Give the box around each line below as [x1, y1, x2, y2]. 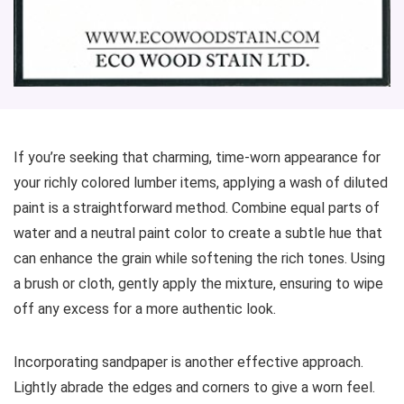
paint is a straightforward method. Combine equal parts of [14, 198, 380, 216]
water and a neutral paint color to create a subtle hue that [14, 224, 382, 242]
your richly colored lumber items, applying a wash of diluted [14, 173, 388, 191]
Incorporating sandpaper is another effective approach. [14, 353, 363, 371]
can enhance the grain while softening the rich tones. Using [14, 249, 385, 267]
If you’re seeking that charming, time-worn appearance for [14, 148, 381, 166]
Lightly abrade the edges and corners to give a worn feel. [14, 378, 375, 396]
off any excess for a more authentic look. [14, 299, 276, 317]
